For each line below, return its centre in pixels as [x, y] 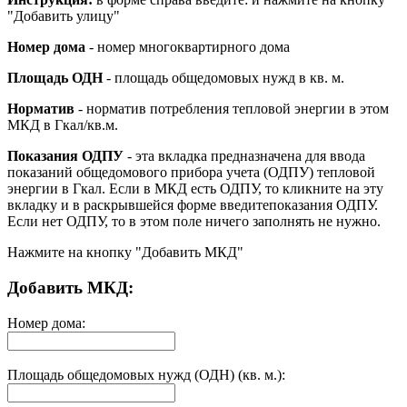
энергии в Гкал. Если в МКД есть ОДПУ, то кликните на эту [195, 189]
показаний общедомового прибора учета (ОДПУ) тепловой [191, 173]
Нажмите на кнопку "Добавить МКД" [125, 253]
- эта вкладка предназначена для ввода [244, 156]
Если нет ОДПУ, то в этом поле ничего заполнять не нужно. [194, 222]
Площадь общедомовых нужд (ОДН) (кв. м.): [146, 374]
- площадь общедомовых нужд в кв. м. [223, 78]
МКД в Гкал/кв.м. [63, 125]
